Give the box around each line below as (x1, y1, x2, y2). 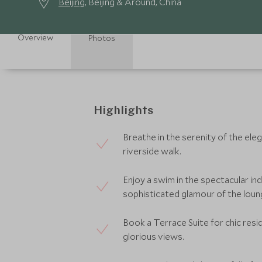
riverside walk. (123, 145, 181, 157)
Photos (88, 33, 115, 43)
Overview (18, 32, 53, 43)
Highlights (94, 105, 153, 117)
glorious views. (123, 230, 184, 242)
